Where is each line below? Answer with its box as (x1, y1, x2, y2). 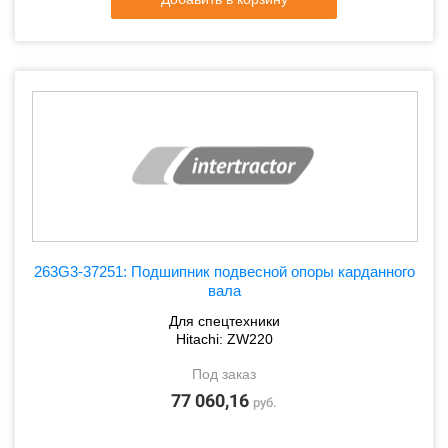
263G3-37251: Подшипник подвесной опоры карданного (33, 263, 415, 280)
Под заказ (192, 366, 256, 382)
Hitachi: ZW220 (175, 331, 273, 347)
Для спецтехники (168, 313, 280, 329)
